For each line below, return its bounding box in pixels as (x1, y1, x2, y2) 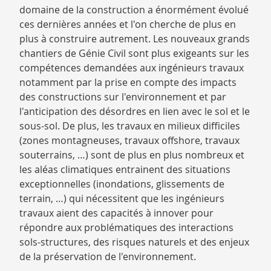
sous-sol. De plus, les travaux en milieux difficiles (19, 119, 240, 133)
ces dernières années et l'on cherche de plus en (19, 18, 236, 31)
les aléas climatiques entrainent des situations (19, 163, 230, 177)
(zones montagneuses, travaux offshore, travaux (19, 134, 240, 148)
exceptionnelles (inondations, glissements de (19, 177, 224, 191)
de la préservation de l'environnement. (19, 250, 196, 264)
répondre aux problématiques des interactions (19, 221, 233, 235)
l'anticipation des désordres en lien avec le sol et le (19, 105, 250, 119)
